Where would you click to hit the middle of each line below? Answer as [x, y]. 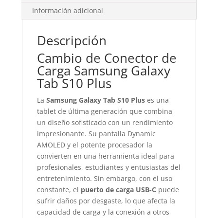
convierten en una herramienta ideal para [105, 156]
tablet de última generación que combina [104, 111]
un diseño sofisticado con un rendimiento [105, 122]
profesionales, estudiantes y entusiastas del [109, 167]
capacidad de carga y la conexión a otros [103, 212]
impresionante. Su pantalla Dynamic [96, 134]
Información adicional [67, 10]
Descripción [72, 40]
